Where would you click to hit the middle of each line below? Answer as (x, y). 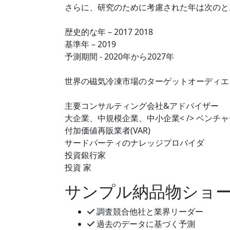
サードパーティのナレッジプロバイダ (135, 142)
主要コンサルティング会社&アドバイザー (142, 106)
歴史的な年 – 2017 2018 (109, 32)
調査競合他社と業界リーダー (149, 211)
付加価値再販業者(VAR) (108, 130)
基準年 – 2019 (90, 44)
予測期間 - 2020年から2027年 (119, 56)
